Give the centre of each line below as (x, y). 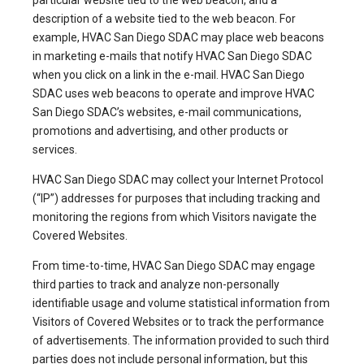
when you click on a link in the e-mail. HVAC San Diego (169, 75)
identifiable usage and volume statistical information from (181, 303)
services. (55, 150)
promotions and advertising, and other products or (160, 131)
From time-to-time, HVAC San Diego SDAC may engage (174, 266)
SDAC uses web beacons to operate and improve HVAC (173, 94)
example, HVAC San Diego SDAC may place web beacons (178, 38)
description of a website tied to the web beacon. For (164, 19)
